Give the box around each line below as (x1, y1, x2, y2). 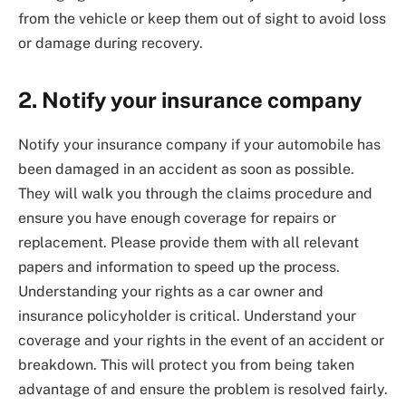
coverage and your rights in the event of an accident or (18, 332, 384, 350)
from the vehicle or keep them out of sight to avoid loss (18, 10, 386, 28)
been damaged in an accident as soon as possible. (18, 160, 354, 179)
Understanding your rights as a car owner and (18, 283, 324, 301)
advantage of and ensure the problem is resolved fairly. (18, 381, 388, 399)
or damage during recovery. (18, 34, 203, 53)
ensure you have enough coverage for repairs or (18, 209, 336, 227)
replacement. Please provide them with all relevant (18, 234, 359, 252)
